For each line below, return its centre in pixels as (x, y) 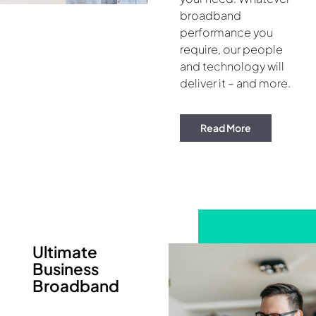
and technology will (232, 66)
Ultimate (65, 251)
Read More (226, 127)
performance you (226, 32)
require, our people (231, 49)
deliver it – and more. (235, 83)
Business (66, 268)
